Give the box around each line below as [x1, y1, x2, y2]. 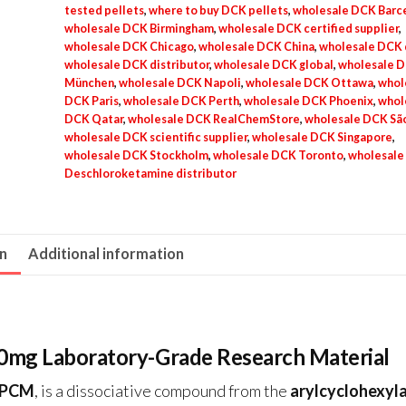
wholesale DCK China [198, 40, 314, 54]
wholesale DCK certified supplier [217, 22, 399, 36]
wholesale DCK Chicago [63, 40, 194, 54]
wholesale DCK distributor [63, 58, 209, 72]
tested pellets [63, 4, 144, 18]
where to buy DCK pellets [148, 4, 288, 18]
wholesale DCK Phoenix [243, 94, 373, 109]
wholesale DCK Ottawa [245, 76, 373, 91]
